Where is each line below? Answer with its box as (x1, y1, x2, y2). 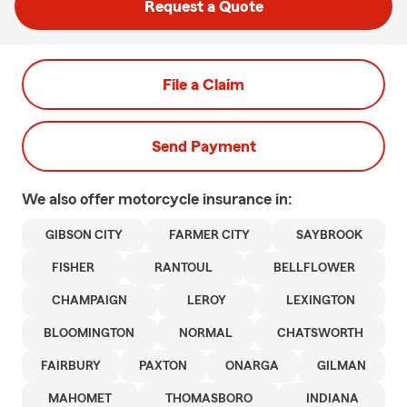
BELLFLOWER (273, 262, 355, 274)
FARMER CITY (168, 229, 250, 242)
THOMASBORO (165, 392, 253, 405)
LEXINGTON (286, 294, 355, 307)
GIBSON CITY (45, 229, 123, 242)
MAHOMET (48, 392, 113, 405)
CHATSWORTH (276, 327, 363, 340)
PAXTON (139, 360, 187, 372)
